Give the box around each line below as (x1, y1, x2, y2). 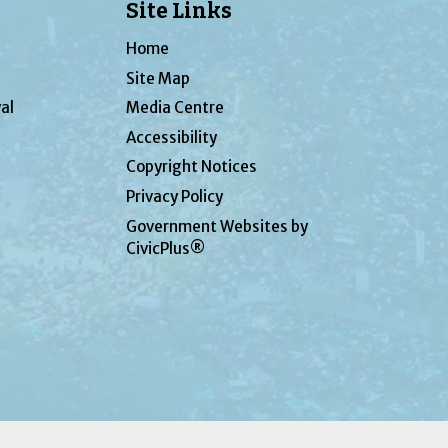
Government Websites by (126, 216, 309, 236)
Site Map (126, 68, 191, 88)
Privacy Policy (126, 187, 224, 207)
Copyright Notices (126, 157, 258, 177)
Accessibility (126, 127, 218, 147)
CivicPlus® (126, 238, 206, 258)
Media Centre (126, 98, 225, 118)
